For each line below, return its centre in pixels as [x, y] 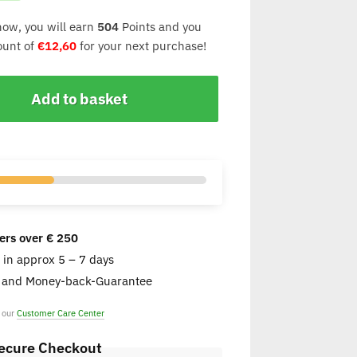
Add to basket [79, 99]
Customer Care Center [60, 313]
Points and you [160, 26]
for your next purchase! [141, 45]
